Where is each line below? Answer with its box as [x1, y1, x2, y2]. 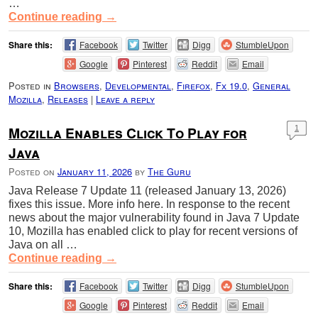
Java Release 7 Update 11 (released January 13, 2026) [9, 185, 286, 197]
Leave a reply [96, 92, 155, 106]
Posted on [9, 165, 57, 179]
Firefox [177, 78, 210, 92]
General [253, 78, 290, 92]
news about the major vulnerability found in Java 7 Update [9, 212, 300, 224]
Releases [48, 92, 88, 106]
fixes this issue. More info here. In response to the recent [9, 198, 290, 211]
